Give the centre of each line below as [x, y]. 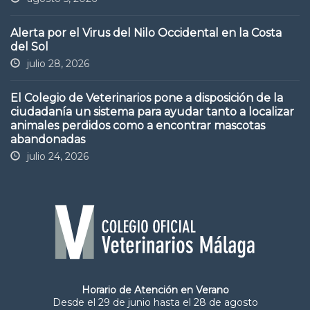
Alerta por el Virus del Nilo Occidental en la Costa [146, 33]
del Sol [29, 47]
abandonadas [48, 140]
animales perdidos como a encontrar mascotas [138, 126]
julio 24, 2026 [58, 157]
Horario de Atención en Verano [155, 290]
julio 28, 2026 [58, 64]
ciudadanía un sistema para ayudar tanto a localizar [152, 112]
